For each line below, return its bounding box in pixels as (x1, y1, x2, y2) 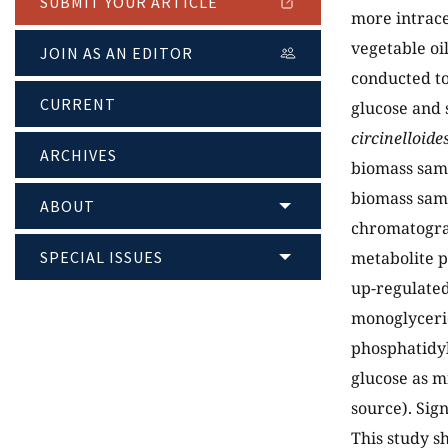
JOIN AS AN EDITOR (40, 43, 193, 64)
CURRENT (40, 94, 116, 115)
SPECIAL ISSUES (40, 247, 163, 268)
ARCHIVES (40, 145, 117, 166)
